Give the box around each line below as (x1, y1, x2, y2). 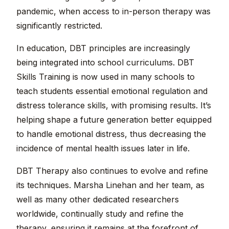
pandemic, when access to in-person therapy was (16, 6, 211, 17)
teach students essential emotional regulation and (16, 86, 208, 97)
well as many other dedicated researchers (16, 194, 179, 205)
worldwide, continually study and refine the (16, 209, 184, 219)
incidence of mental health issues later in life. (16, 143, 190, 154)
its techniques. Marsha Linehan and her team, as (16, 180, 204, 191)
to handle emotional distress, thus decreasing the (16, 129, 206, 140)
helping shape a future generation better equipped (16, 114, 212, 125)
